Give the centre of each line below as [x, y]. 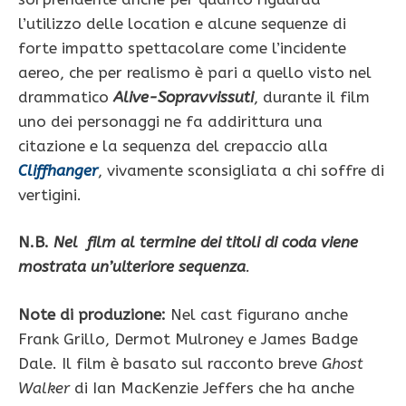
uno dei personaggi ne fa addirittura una [170, 121]
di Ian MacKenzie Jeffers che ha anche [212, 387]
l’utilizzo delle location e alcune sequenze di [182, 23]
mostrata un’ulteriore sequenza [132, 267]
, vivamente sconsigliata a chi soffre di [241, 170]
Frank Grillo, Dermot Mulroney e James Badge [188, 338]
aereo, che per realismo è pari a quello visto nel [195, 72]
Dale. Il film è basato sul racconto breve [170, 363]
